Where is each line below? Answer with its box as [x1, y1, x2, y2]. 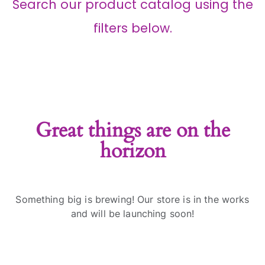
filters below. [93, 20, 172, 37]
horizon [99, 138, 166, 165]
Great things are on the [35, 117, 230, 144]
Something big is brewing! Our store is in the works [15, 193, 250, 206]
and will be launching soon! [70, 208, 195, 220]
